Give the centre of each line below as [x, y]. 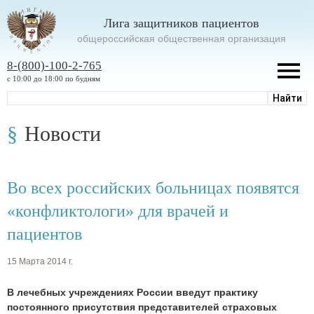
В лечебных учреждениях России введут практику [132, 293]
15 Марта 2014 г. [40, 262]
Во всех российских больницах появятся [153, 187]
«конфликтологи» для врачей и [118, 211]
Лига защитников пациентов [182, 23]
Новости [63, 133]
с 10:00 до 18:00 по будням [54, 78]
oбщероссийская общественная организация [182, 38]
